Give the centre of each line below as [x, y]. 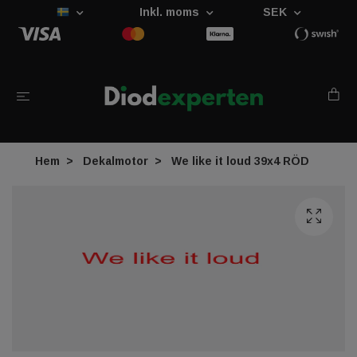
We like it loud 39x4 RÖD [239, 161]
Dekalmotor [116, 161]
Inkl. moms [171, 12]
